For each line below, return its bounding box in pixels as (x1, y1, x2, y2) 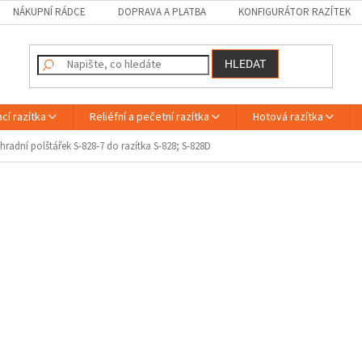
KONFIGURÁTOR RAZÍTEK (238, 5, 351, 19)
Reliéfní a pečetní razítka (90, 109, 209, 125)
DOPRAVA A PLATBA (118, 5, 207, 19)
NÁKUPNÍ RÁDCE (13, 5, 86, 19)
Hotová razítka (253, 109, 323, 125)
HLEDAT (225, 57, 267, 71)
